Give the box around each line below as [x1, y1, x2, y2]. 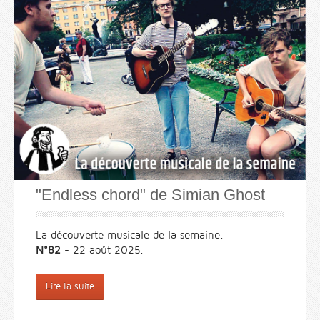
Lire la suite [46, 281, 94, 292]
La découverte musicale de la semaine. [36, 229, 224, 241]
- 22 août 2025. [61, 244, 144, 256]
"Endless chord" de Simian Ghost [36, 186, 265, 204]
